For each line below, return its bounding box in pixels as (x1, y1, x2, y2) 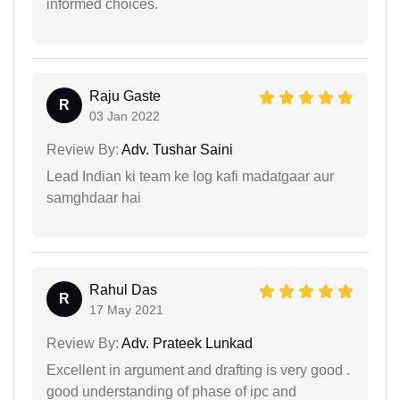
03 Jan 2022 (89, 108, 160, 123)
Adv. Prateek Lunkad (119, 335, 253, 351)
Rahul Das (89, 281, 157, 297)
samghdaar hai (46, 189, 141, 205)
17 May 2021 (89, 302, 163, 317)
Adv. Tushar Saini (119, 141, 233, 157)
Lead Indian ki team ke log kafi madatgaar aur (46, 168, 334, 184)
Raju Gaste (89, 87, 161, 104)
